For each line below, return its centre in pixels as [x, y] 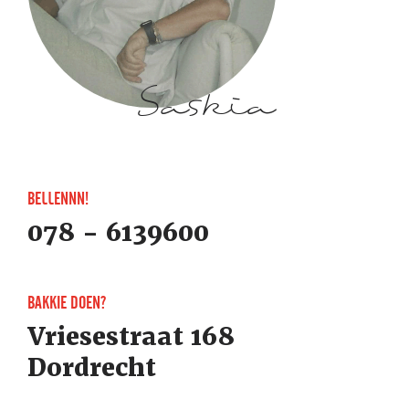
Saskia [204, 103]
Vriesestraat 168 [131, 337]
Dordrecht [92, 368]
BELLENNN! [58, 199]
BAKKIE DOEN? [67, 303]
